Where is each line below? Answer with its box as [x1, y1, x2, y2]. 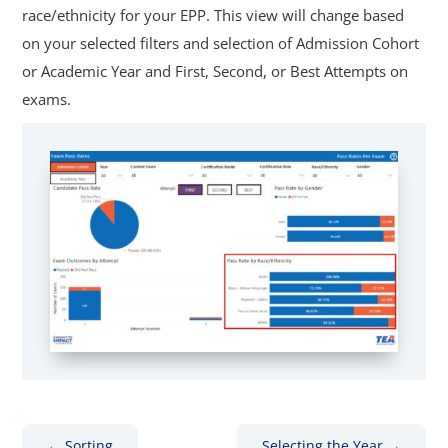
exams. [22, 88, 72, 109]
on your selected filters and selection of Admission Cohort [22, 32, 420, 53]
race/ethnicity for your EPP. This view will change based [22, 4, 405, 25]
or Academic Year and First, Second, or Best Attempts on [22, 60, 409, 81]
